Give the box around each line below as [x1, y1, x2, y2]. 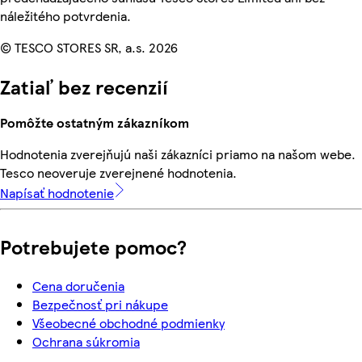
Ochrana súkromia [32, 331, 140, 351]
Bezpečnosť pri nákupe [32, 294, 168, 314]
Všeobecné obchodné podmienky [32, 313, 225, 332]
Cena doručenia [32, 276, 124, 295]
